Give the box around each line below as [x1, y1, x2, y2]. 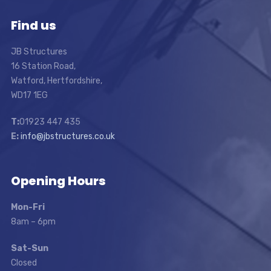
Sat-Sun [10, 243, 48, 253]
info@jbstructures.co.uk [20, 131, 115, 142]
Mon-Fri [10, 201, 45, 212]
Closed [10, 257, 37, 268]
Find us [10, 16, 56, 34]
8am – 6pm [10, 216, 56, 227]
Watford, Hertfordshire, [10, 75, 102, 86]
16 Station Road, [10, 60, 76, 71]
